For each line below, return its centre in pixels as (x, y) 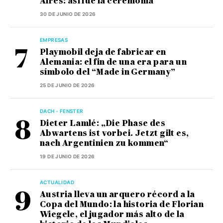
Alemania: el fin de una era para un (113, 62)
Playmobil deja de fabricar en (103, 52)
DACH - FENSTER (62, 111)
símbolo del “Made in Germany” (108, 72)
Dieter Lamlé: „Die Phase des (103, 123)
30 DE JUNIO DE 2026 (68, 14)
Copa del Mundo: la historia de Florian (122, 205)
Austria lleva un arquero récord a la (117, 195)
